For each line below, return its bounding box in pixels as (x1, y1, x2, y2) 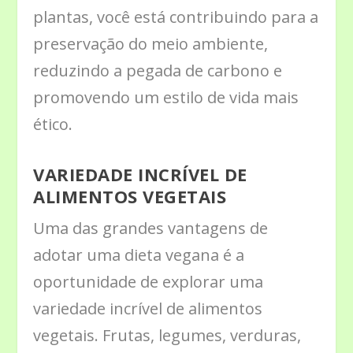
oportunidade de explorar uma (33, 270, 264, 292)
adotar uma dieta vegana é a (33, 243, 245, 266)
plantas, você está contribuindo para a (33, 6, 319, 28)
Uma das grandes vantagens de (33, 217, 269, 239)
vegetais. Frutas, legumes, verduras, (33, 324, 302, 346)
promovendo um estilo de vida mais (33, 86, 299, 108)
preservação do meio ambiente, (33, 32, 269, 54)
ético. (33, 113, 73, 135)
